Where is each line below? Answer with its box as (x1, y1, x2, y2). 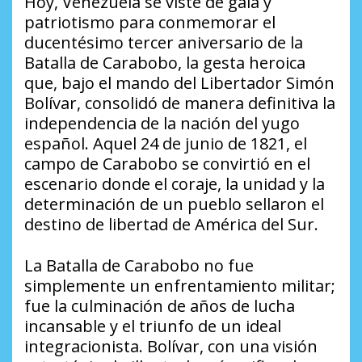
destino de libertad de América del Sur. (24, 213, 318, 235)
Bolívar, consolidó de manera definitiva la (24, 91, 335, 114)
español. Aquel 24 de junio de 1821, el (24, 132, 307, 154)
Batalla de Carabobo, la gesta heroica (24, 51, 305, 74)
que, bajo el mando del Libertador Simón (24, 71, 335, 94)
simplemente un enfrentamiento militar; (24, 274, 335, 297)
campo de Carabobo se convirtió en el (24, 152, 310, 175)
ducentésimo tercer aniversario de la (24, 31, 303, 53)
